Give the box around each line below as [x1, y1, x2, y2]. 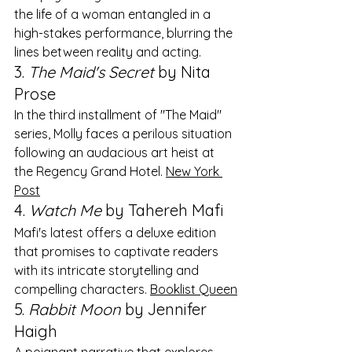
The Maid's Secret [28, 61, 154, 82]
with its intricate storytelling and [14, 262, 202, 278]
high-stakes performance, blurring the [14, 24, 236, 41]
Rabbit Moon [28, 299, 121, 319]
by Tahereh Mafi [101, 200, 224, 220]
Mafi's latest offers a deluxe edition [14, 224, 219, 240]
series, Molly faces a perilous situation [14, 125, 235, 141]
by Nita [154, 61, 214, 82]
